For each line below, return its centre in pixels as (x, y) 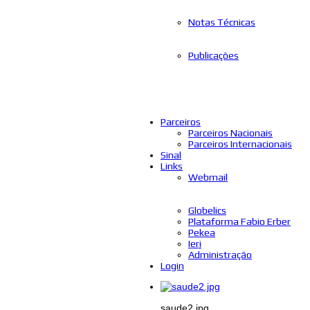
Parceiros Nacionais (230, 133)
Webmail (208, 177)
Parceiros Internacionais (240, 144)
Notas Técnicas (222, 22)
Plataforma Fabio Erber (239, 221)
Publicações (213, 55)
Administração (220, 254)
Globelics (207, 210)
